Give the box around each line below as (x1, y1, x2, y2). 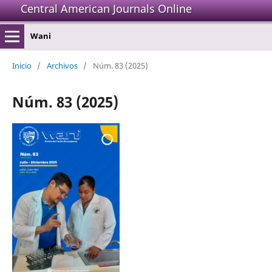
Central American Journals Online (21, 1, 192, 16)
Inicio (12, 59, 32, 71)
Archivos (46, 59, 78, 71)
